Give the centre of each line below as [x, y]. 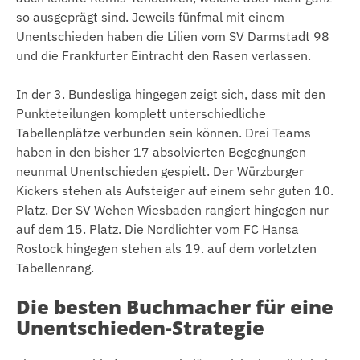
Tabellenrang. [55, 267]
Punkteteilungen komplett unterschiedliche [141, 113]
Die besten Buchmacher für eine [175, 306]
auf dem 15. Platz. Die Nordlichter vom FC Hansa [157, 229]
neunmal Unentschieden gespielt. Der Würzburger [160, 171]
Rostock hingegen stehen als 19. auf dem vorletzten [166, 248]
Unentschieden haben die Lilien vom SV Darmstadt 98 [173, 36]
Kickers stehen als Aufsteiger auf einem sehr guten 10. [175, 190]
